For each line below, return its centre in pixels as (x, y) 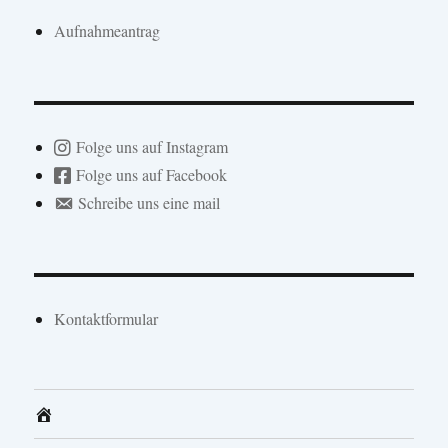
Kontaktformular (106, 319)
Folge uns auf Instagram (152, 147)
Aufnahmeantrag (107, 31)
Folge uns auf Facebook (152, 175)
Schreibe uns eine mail (149, 203)
